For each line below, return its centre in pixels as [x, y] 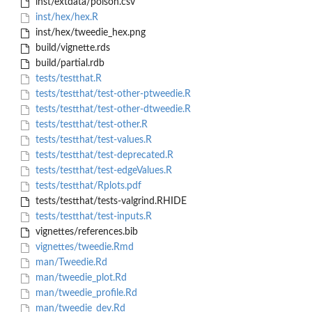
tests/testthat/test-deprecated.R [103, 156]
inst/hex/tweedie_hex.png [89, 33]
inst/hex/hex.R [65, 18]
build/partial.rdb [68, 64]
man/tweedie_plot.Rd [79, 278]
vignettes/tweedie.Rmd [83, 248]
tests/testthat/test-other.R [90, 125]
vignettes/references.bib [85, 232]
